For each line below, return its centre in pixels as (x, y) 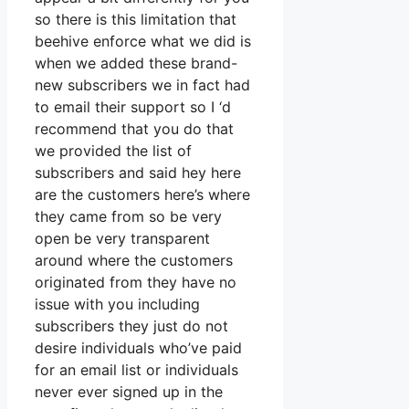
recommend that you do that (134, 129)
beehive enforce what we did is (143, 42)
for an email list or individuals (136, 370)
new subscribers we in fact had (142, 85)
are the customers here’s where (142, 195)
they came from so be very (128, 217)
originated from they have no (136, 283)
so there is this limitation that (136, 20)
